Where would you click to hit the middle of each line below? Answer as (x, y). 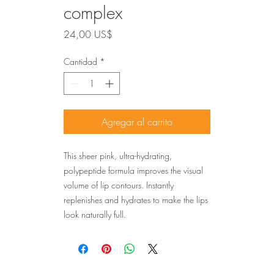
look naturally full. (95, 214)
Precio (124, 33)
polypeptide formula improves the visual (133, 170)
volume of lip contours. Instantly (119, 185)
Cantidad (80, 61)
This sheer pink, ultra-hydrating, (118, 155)
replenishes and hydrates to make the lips (136, 199)
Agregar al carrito (137, 121)
